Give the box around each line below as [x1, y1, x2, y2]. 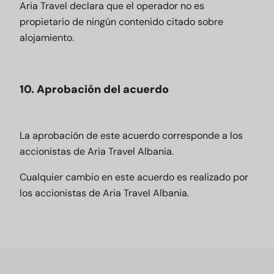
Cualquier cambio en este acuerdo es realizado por [20, 171, 248, 183]
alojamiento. [20, 31, 74, 44]
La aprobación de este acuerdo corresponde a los [20, 129, 243, 142]
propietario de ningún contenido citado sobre [20, 15, 223, 28]
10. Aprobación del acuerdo [20, 82, 169, 97]
